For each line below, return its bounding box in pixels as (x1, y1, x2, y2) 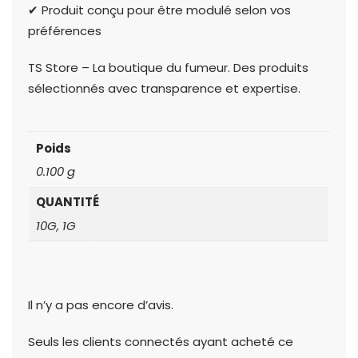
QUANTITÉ (35, 193, 99, 211)
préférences (28, 22, 101, 40)
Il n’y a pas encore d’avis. (28, 296, 173, 313)
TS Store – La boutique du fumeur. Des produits (28, 59, 308, 77)
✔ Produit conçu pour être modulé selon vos (28, 2, 291, 19)
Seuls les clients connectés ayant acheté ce (28, 332, 293, 350)
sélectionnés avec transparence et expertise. (28, 80, 300, 97)
